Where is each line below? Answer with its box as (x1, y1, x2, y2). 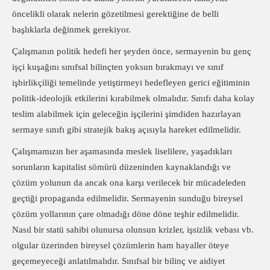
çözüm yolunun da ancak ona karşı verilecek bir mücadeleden (12, 178, 246, 187)
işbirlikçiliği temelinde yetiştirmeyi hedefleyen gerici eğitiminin (12, 78, 250, 87)
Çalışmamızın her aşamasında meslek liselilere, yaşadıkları (12, 146, 232, 156)
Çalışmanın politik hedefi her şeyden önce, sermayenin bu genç (12, 46, 251, 56)
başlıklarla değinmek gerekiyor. (12, 25, 131, 34)
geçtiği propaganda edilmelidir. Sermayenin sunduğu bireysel (12, 193, 243, 203)
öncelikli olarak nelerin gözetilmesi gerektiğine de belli (12, 9, 219, 19)
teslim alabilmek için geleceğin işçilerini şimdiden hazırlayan (12, 109, 241, 119)
